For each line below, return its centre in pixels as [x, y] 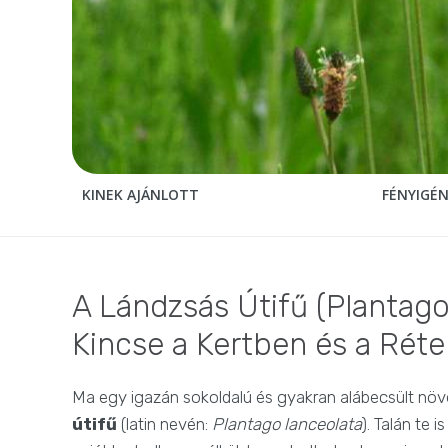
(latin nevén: [164, 424]
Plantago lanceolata [287, 424]
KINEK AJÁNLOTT [140, 195]
